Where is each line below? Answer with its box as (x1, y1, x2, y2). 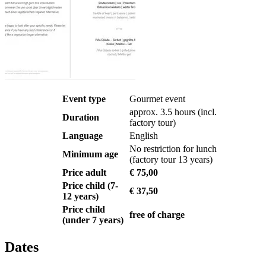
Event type (62, 93, 106, 104)
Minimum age (62, 148, 118, 159)
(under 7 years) (62, 214, 123, 225)
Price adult (62, 167, 106, 178)
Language (62, 130, 103, 141)
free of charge (129, 209, 185, 220)
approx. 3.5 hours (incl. (129, 106, 217, 117)
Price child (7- (62, 180, 118, 191)
